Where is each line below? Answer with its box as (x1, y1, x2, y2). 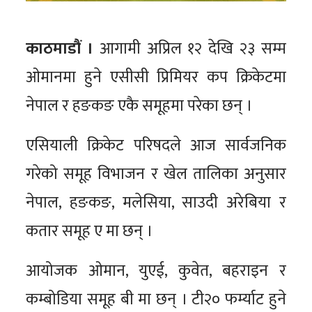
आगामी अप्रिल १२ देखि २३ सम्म (93, 35, 286, 62)
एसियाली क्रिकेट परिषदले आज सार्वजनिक (26, 132, 286, 159)
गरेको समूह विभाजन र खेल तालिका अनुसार (26, 160, 286, 187)
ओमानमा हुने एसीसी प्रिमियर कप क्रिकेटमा (26, 63, 286, 91)
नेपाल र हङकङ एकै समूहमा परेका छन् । (26, 92, 253, 119)
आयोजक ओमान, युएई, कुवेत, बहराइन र (26, 257, 286, 284)
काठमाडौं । (26, 35, 94, 62)
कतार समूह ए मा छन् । (26, 217, 153, 244)
